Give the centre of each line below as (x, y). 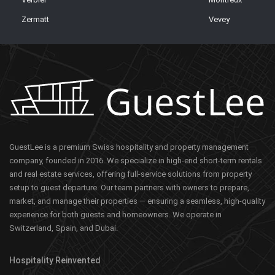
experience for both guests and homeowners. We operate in (116, 215)
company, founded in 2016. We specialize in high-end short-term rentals (136, 161)
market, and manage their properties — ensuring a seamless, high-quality (137, 201)
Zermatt (35, 20)
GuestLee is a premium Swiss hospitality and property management (129, 147)
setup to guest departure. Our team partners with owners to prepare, (130, 188)
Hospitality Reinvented (55, 260)
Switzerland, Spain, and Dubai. (64, 228)
